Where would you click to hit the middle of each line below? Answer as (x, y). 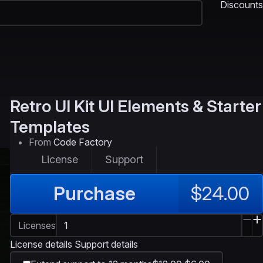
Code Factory (83, 142)
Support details (106, 244)
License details (41, 244)
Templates (50, 127)
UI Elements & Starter (180, 106)
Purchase (95, 193)
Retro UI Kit (52, 106)
